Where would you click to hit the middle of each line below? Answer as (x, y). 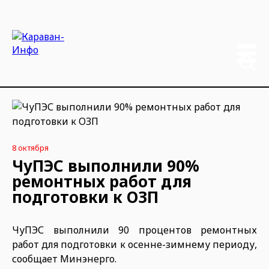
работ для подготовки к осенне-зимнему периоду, (134, 244)
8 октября (30, 148)
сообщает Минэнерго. (65, 259)
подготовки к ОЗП (85, 197)
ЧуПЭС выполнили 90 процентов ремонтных (134, 230)
